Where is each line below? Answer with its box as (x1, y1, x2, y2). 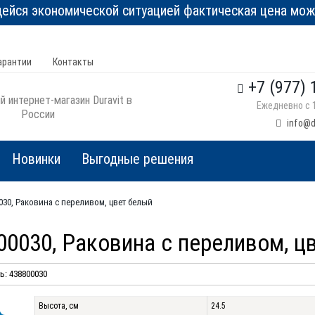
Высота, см (39, 301, 79, 311)
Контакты (53, 56, 94, 67)
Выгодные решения (82, 150, 193, 167)
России (21, 107, 55, 121)
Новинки (12, 150, 60, 167)
